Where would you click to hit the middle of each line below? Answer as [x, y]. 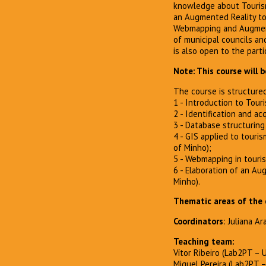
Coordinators [198, 221]
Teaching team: [204, 241]
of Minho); [192, 147]
